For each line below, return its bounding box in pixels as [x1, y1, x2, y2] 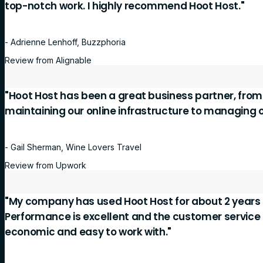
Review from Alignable [5, 55, 92, 65]
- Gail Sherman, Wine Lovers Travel [5, 141, 141, 152]
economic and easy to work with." [5, 224, 172, 239]
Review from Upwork [5, 160, 86, 170]
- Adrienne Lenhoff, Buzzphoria [5, 36, 126, 47]
